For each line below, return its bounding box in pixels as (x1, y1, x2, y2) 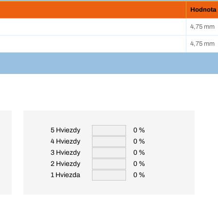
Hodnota (190, 6, 217, 14)
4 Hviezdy (51, 138, 80, 145)
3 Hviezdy (51, 149, 80, 157)
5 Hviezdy (51, 127, 80, 134)
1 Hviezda (51, 171, 80, 179)
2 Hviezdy (51, 160, 80, 168)
